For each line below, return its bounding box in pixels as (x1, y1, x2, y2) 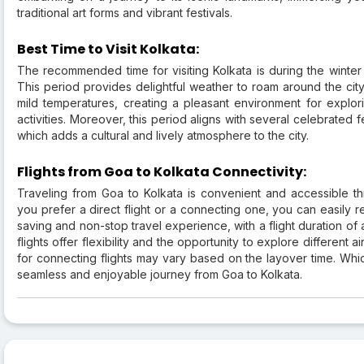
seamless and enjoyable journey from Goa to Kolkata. (17, 267, 302, 282)
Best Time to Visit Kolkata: (17, 40, 199, 59)
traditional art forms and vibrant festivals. (17, 6, 232, 20)
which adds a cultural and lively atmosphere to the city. (17, 128, 309, 143)
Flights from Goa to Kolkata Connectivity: (17, 162, 306, 182)
